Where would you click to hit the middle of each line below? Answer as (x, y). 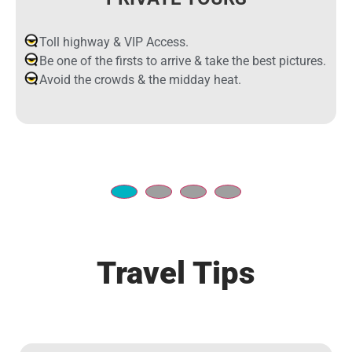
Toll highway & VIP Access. (114, 42)
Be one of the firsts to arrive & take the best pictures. (183, 60)
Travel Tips (176, 273)
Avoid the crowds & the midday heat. (140, 79)
